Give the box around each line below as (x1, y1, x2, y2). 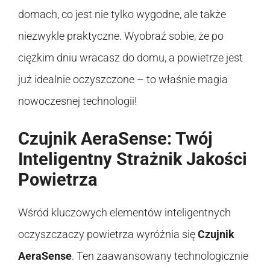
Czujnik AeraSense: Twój (18, 128, 213, 149)
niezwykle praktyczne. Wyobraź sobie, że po (18, 29, 224, 42)
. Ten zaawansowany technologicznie (72, 249, 248, 262)
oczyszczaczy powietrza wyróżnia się (18, 227, 198, 240)
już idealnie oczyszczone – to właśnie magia (18, 72, 228, 86)
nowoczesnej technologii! (18, 94, 137, 107)
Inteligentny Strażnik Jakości (18, 148, 247, 169)
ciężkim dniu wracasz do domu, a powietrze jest (18, 51, 243, 64)
